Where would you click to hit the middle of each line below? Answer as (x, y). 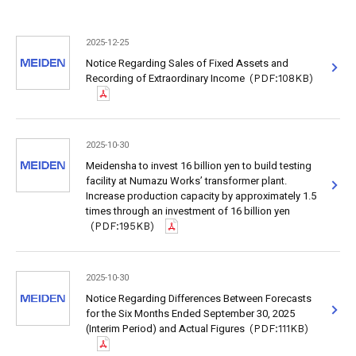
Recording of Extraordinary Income (165, 78)
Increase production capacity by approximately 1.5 (201, 195)
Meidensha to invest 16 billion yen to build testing (198, 165)
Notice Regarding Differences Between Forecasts (198, 298)
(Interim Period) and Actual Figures (165, 328)
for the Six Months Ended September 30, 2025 (190, 313)
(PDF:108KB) (282, 78)
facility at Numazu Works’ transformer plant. (186, 180)
